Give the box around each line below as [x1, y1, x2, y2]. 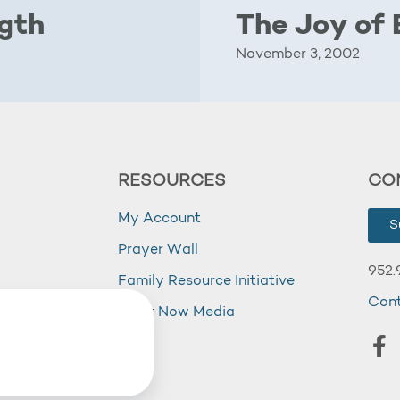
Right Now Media [118, 305, 235, 320]
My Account [118, 212, 201, 226]
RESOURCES [118, 173, 226, 190]
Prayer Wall [118, 243, 198, 257]
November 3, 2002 [236, 47, 360, 62]
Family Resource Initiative [118, 274, 295, 288]
